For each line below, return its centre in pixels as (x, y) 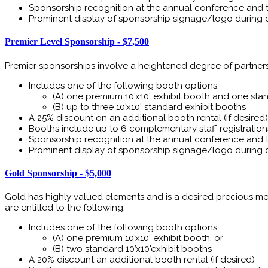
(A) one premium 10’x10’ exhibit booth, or (138, 238)
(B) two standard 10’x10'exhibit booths (132, 249)
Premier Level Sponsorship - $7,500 (77, 42)
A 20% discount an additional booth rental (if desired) (142, 260)
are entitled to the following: (65, 208)
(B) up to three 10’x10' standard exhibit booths (149, 107)
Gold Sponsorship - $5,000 (58, 173)
